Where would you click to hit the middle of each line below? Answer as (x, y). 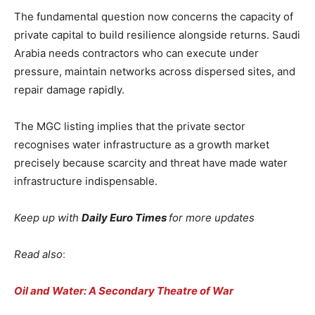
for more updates (212, 217)
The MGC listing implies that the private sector (130, 126)
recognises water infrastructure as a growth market (142, 144)
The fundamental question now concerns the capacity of (154, 16)
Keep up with (48, 217)
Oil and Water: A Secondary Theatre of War (124, 290)
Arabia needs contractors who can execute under (136, 53)
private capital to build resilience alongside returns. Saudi (157, 34)
